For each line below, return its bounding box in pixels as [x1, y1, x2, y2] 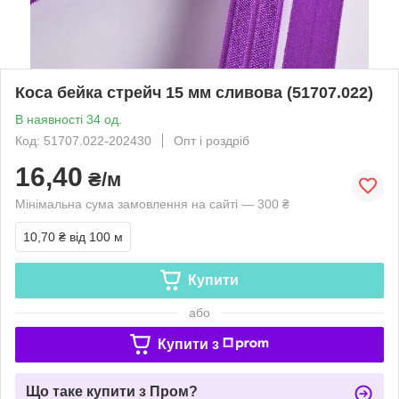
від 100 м [69, 229, 123, 244]
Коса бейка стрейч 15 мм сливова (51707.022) [15, 83, 373, 102]
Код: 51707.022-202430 [15, 133, 151, 148]
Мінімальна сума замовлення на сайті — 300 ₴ [15, 196, 289, 211]
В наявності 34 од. [15, 111, 122, 126]
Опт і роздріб [174, 133, 249, 148]
